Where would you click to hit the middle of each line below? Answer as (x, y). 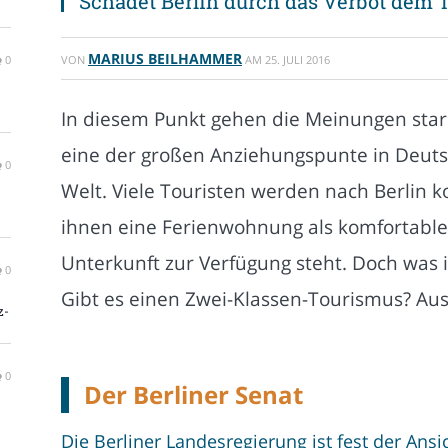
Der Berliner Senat (193, 394)
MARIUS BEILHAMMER (165, 58)
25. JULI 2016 (297, 59)
